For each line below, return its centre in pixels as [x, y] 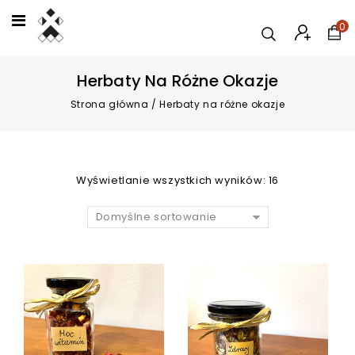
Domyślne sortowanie [156, 217]
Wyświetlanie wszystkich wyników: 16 [177, 180]
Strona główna [109, 104]
